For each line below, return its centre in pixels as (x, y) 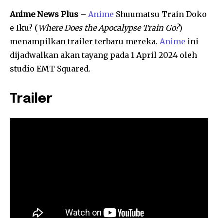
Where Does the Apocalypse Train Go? (109, 27)
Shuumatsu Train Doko (160, 14)
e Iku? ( (24, 27)
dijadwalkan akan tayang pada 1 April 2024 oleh (103, 55)
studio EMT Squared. (50, 68)
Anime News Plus (45, 14)
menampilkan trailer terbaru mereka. (85, 41)
